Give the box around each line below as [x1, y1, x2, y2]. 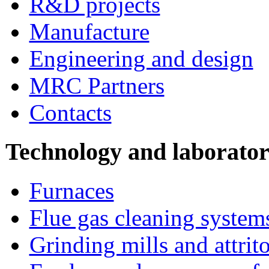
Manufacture [29, 19, 150, 45]
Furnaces [29, 177, 114, 204]
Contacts [29, 100, 112, 126]
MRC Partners [29, 73, 165, 99]
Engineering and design [29, 46, 253, 72]
